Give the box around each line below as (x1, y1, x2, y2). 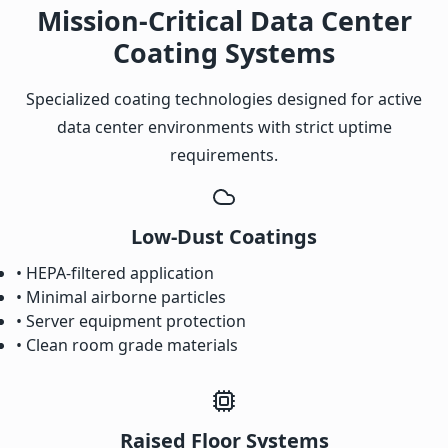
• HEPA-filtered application (16, 262, 214, 285)
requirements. (170, 144, 278, 167)
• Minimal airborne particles (16, 286, 226, 309)
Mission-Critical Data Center (36, 2, 412, 40)
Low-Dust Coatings (131, 223, 317, 251)
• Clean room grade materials (16, 334, 238, 357)
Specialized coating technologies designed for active (26, 88, 422, 111)
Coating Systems (113, 34, 335, 72)
